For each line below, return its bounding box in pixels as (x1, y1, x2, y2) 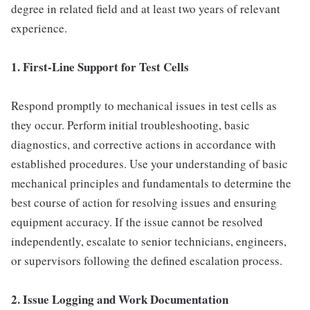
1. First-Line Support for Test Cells (11, 58, 189, 75)
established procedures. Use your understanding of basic (11, 156, 288, 172)
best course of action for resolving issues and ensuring (11, 194, 277, 210)
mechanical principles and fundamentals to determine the (11, 175, 291, 191)
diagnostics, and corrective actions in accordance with (11, 136, 276, 152)
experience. (11, 20, 67, 36)
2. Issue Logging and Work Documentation (11, 291, 228, 308)
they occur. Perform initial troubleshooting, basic (11, 117, 250, 133)
